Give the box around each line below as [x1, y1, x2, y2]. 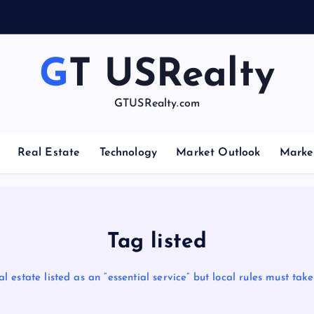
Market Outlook [176, 147, 261, 158]
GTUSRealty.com [114, 98, 200, 109]
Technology [99, 147, 158, 158]
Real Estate [17, 147, 81, 158]
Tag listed [107, 231, 207, 253]
